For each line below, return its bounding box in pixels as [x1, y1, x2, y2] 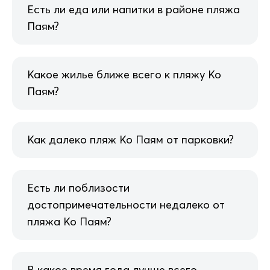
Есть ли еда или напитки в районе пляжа [27, 2, 240, 16]
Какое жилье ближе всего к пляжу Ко [27, 67, 221, 81]
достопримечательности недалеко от [27, 197, 225, 212]
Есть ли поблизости [27, 180, 130, 195]
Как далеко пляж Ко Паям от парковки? [27, 132, 234, 146]
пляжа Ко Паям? [27, 214, 111, 228]
